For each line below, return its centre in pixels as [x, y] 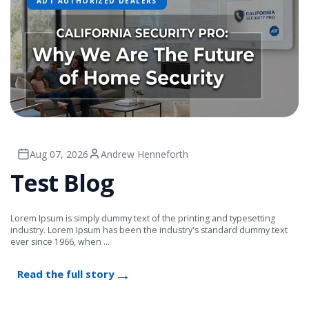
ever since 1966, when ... [60, 241]
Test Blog [62, 182]
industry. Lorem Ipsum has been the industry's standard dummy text [149, 230]
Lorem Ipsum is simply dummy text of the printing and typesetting [143, 218]
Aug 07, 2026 [59, 154]
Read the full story [66, 273]
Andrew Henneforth [144, 154]
